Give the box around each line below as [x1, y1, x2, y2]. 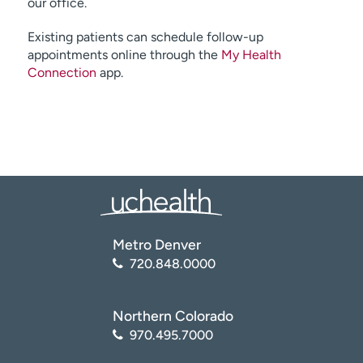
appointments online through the [27, 47, 221, 62]
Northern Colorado [113, 306, 233, 324]
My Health [220, 47, 281, 62]
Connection [27, 65, 96, 80]
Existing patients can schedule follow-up [27, 29, 263, 45]
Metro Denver [113, 236, 201, 253]
